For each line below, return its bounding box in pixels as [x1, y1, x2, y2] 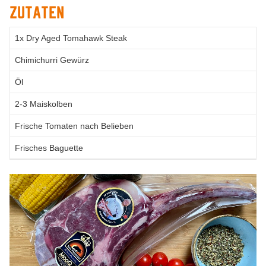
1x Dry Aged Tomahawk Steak [15, 33, 127, 43]
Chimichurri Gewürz [15, 55, 89, 65]
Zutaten [9, 2, 64, 22]
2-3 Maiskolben [15, 99, 72, 109]
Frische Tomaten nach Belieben [15, 121, 134, 131]
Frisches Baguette [15, 142, 83, 153]
